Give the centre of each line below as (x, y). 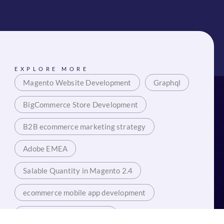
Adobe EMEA (45, 149)
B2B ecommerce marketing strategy (84, 127)
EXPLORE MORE (52, 69)
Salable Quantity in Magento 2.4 (78, 171)
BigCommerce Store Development (81, 105)
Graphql (167, 83)
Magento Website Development (77, 83)
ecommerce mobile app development (84, 193)
